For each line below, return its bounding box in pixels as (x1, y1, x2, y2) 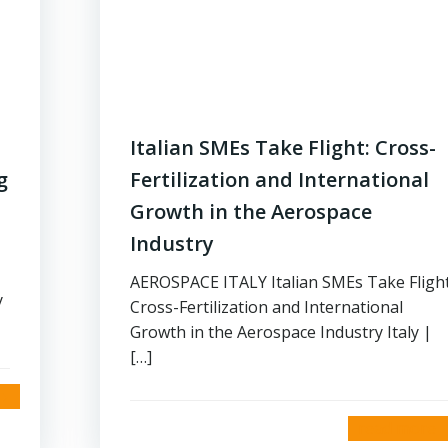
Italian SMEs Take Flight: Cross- (130, 134, 436, 161)
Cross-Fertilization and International (130, 296, 403, 318)
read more (358, 417, 436, 439)
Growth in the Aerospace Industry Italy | (130, 321, 432, 343)
